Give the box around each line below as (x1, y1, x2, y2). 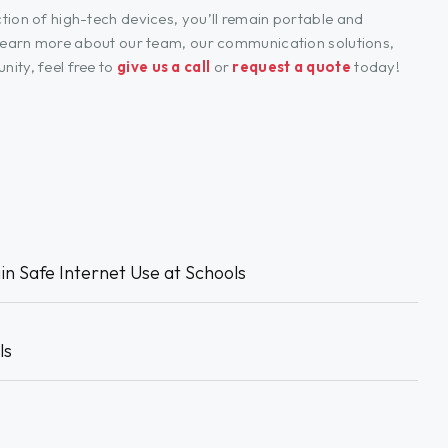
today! (350, 56, 401, 76)
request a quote (232, 56, 351, 76)
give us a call (117, 56, 211, 76)
